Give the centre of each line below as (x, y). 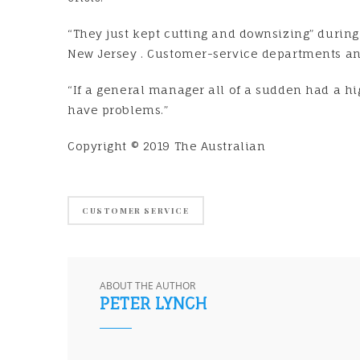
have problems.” (118, 110)
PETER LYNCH (153, 304)
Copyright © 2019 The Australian (167, 146)
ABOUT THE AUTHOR (147, 286)
